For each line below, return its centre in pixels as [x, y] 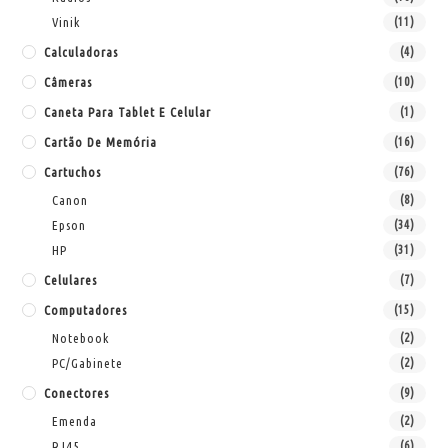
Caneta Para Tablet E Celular [128, 111]
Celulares [71, 279]
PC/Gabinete [88, 362]
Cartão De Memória [101, 141]
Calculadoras [81, 51]
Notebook [81, 337]
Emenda [75, 420]
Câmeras [68, 81]
